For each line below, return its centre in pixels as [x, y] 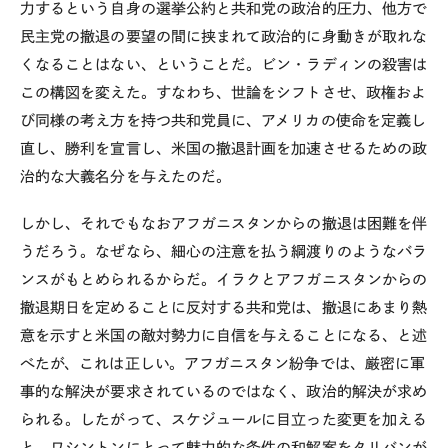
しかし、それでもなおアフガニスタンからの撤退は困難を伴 [224, 223]
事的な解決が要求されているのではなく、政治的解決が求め [224, 391]
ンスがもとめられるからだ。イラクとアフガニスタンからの [224, 279]
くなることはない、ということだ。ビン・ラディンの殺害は [224, 64]
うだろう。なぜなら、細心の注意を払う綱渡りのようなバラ [224, 251]
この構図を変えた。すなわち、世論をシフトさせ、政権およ [223, 92]
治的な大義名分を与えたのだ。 [126, 176]
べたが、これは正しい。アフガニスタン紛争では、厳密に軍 [223, 363]
